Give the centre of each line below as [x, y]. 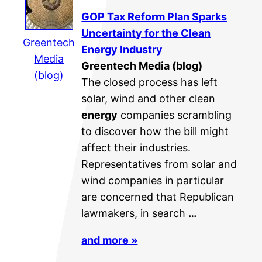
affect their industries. [136, 147]
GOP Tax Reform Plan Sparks [154, 16]
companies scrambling [175, 115]
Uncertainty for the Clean [146, 33]
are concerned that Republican [158, 196]
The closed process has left [150, 82]
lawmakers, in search [135, 213]
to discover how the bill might [155, 131]
